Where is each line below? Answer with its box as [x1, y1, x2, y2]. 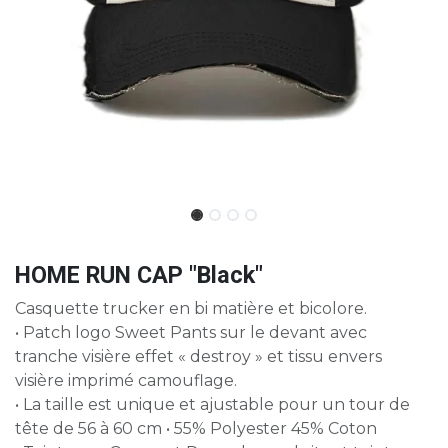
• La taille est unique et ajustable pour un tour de [15, 395, 410, 415]
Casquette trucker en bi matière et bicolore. [15, 299, 367, 319]
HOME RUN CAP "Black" [15, 261, 263, 290]
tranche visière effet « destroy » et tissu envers [15, 347, 382, 367]
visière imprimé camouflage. [15, 371, 237, 391]
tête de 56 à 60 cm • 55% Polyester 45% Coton [15, 419, 377, 439]
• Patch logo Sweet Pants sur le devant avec [15, 323, 367, 343]
